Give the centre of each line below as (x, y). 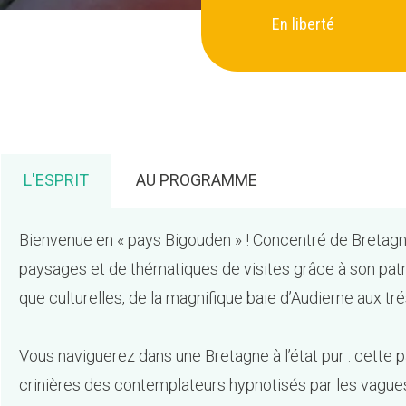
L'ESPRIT (56, 179)
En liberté (303, 24)
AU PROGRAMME (197, 179)
